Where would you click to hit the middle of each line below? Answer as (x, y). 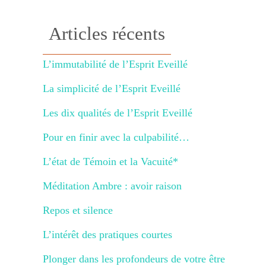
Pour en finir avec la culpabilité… (116, 137)
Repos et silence (78, 210)
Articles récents (107, 34)
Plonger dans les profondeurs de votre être (134, 259)
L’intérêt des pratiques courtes (107, 235)
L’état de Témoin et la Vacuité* (110, 161)
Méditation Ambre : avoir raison (112, 186)
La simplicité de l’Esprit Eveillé (112, 88)
